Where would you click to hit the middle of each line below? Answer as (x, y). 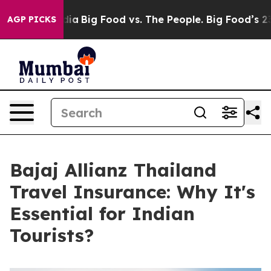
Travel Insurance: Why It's (132, 192)
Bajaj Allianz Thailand (113, 170)
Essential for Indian (102, 214)
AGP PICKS (32, 19)
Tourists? (52, 235)
